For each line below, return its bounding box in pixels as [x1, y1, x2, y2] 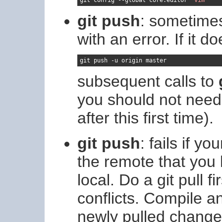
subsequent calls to [77, 72, 219, 90]
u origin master [114, 56, 166, 64]
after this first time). [77, 109, 214, 127]
